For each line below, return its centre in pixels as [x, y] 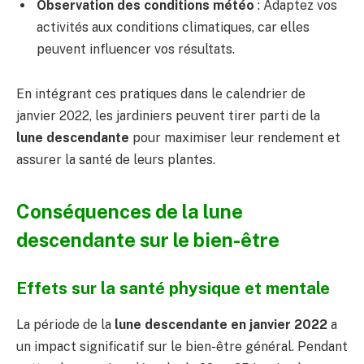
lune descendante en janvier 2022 [221, 324]
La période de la [65, 324]
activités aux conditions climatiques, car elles [173, 27]
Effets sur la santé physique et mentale [173, 289]
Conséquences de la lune [130, 211]
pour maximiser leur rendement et [235, 138]
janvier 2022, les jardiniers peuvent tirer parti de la [168, 116]
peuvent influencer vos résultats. [136, 49]
